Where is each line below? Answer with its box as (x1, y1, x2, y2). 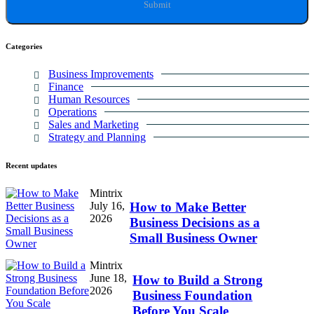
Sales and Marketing (48, 118, 139, 130)
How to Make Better (129, 200, 246, 215)
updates (29, 161, 57, 170)
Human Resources (48, 93, 130, 105)
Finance (48, 80, 83, 93)
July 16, (90, 199, 125, 212)
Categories (6, 41, 42, 50)
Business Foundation (132, 287, 253, 303)
